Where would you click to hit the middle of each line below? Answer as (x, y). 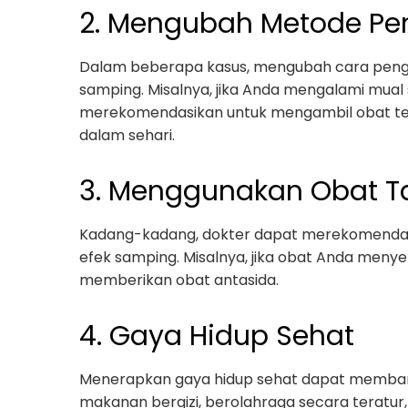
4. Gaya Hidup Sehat (217, 336)
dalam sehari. (127, 135)
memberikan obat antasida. (179, 280)
